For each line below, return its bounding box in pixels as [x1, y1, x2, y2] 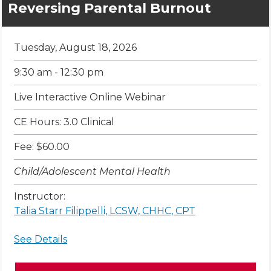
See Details [14, 233, 67, 246]
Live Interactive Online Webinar [14, 91, 166, 103]
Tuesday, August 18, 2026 [14, 42, 137, 54]
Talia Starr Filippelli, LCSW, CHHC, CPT [14, 205, 195, 217]
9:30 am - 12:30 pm [14, 67, 103, 79]
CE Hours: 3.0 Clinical [14, 116, 114, 128]
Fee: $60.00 [14, 141, 70, 153]
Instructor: [14, 191, 65, 203]
